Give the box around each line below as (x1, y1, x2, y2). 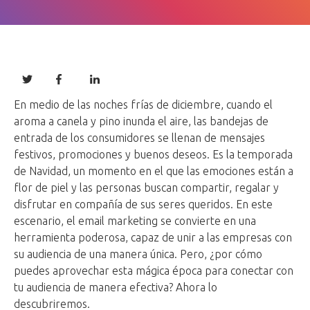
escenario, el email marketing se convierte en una (14, 215, 256, 228)
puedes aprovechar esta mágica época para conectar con (14, 264, 293, 277)
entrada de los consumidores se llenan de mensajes (14, 131, 265, 145)
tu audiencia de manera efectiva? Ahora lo (14, 281, 217, 294)
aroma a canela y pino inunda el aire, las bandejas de (14, 115, 268, 128)
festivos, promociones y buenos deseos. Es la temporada (14, 148, 293, 161)
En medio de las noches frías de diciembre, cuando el (14, 98, 273, 111)
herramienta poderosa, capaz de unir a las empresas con (14, 231, 292, 244)
